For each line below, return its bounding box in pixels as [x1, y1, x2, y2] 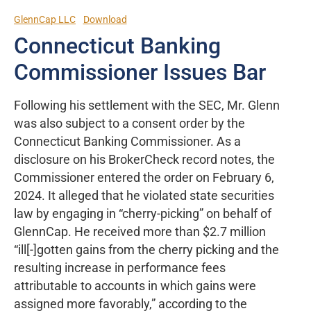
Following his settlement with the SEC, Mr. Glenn [14, 98, 280, 112]
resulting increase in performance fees [14, 260, 226, 275]
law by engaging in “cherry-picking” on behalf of [14, 206, 271, 221]
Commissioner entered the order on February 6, [14, 170, 274, 185]
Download [83, 13, 127, 25]
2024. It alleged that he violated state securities [14, 188, 274, 203]
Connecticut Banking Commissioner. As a [14, 134, 241, 149]
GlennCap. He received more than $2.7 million [14, 224, 266, 239]
